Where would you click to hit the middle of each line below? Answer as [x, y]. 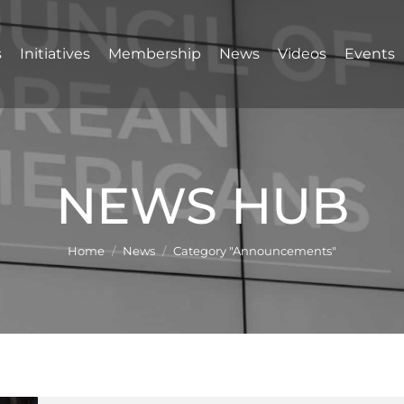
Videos [302, 54]
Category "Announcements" [255, 251]
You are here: [202, 220]
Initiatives [55, 54]
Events [370, 54]
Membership [155, 54]
